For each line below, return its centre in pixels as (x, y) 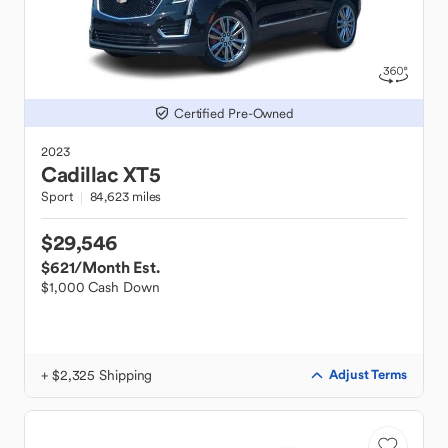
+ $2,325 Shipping (97, 375)
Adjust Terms (368, 374)
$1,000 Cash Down (100, 287)
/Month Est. (117, 267)
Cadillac (79, 174)
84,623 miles (125, 196)
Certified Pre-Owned (234, 113)
